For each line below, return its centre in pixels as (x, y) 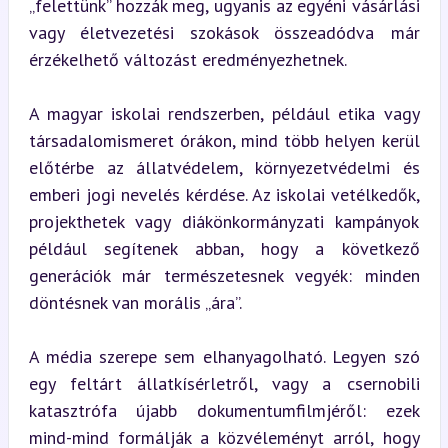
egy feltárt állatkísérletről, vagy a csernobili (224, 383)
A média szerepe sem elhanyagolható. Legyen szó (224, 356)
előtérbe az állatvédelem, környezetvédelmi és (224, 167)
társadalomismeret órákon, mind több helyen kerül (224, 140)
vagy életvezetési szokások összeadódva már (224, 32)
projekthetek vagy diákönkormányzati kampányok (224, 221)
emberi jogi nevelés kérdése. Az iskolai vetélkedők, (224, 194)
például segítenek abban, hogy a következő (224, 248)
